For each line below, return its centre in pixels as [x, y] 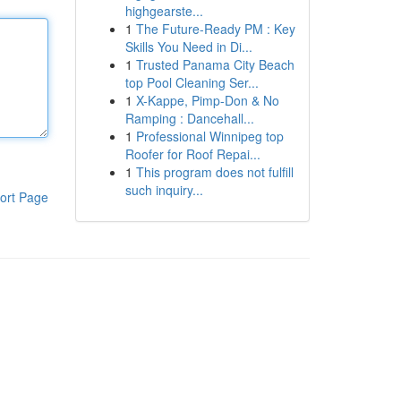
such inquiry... [164, 190]
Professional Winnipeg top [209, 136]
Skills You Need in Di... [188, 47]
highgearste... [164, 11]
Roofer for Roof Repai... [192, 154]
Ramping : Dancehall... [189, 118]
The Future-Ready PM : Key [215, 29]
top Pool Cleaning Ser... [192, 82]
